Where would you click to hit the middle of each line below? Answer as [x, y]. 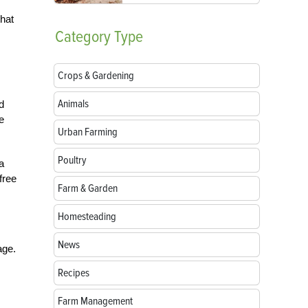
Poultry [72, 160]
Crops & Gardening [96, 76]
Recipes [74, 273]
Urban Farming [88, 132]
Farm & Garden [88, 188]
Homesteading [87, 217]
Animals [73, 104]
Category [83, 37]
